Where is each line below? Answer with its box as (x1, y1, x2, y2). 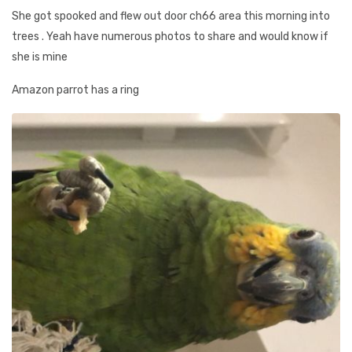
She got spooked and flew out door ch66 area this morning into (12, 9, 330, 23)
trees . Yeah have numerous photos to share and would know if (12, 30, 328, 43)
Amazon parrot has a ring (12, 83, 139, 97)
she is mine (12, 50, 68, 64)
